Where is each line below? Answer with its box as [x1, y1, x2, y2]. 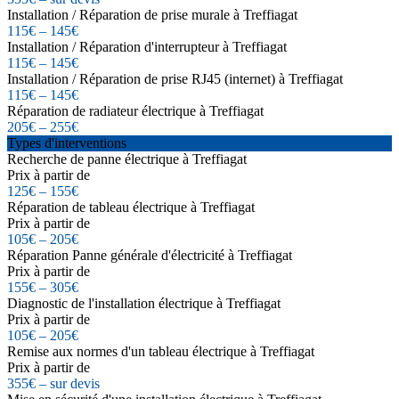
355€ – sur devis [7, 375, 100, 391]
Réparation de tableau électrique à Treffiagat [7, 199, 255, 215]
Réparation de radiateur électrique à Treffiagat [7, 102, 264, 118]
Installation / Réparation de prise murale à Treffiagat [7, 6, 297, 22]
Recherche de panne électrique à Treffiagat [7, 151, 247, 167]
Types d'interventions [7, 134, 126, 151]
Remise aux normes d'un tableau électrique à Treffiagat [7, 343, 314, 359]
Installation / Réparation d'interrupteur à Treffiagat [7, 38, 287, 54]
